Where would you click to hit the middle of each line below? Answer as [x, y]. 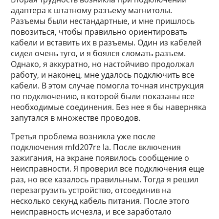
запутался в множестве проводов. [76, 118]
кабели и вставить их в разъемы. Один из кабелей [106, 43]
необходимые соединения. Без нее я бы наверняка [109, 107]
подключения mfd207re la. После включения [96, 147]
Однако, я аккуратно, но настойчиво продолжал [103, 64]
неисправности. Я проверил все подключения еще [108, 169]
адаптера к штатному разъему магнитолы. [92, 10]
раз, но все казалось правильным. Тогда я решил [105, 179]
